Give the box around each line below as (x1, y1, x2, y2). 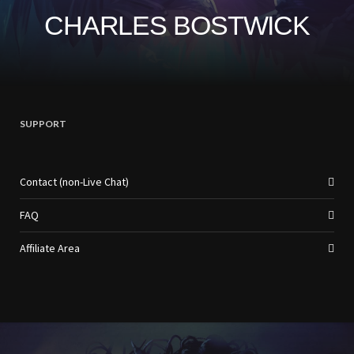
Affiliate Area (20, 241, 80, 256)
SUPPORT (20, 118, 66, 130)
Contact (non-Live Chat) (20, 175, 129, 190)
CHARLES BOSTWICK (43, 10, 311, 41)
